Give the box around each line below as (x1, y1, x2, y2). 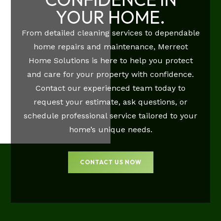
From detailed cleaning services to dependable (21, 28, 200, 38)
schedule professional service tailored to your (24, 111, 197, 121)
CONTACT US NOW (79, 158, 142, 166)
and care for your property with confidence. (27, 70, 194, 79)
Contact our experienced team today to (36, 83, 185, 93)
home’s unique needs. (69, 125, 152, 135)
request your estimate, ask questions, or (34, 97, 187, 107)
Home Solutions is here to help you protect (28, 56, 193, 66)
